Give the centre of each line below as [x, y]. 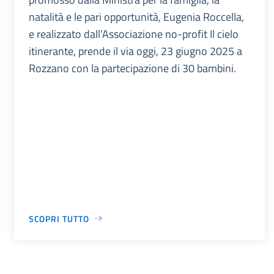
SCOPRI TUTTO [59, 218]
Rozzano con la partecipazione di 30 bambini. [132, 68]
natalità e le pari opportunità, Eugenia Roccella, [136, 17]
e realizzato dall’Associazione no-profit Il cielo [133, 34]
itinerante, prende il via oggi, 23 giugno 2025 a [135, 51]
